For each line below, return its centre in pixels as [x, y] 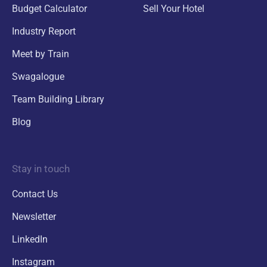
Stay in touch [41, 168]
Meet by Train [41, 54]
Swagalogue [38, 76]
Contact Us [35, 194]
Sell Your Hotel [174, 8]
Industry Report [44, 31]
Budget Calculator [49, 8]
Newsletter [34, 216]
